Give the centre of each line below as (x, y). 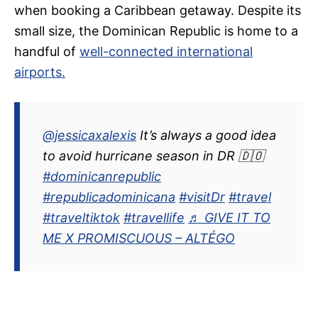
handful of (47, 52)
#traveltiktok (81, 218)
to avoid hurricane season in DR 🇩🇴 (153, 156)
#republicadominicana (109, 197)
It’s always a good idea (206, 136)
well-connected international (166, 52)
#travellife (154, 218)
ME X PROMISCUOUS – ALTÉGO (139, 238)
